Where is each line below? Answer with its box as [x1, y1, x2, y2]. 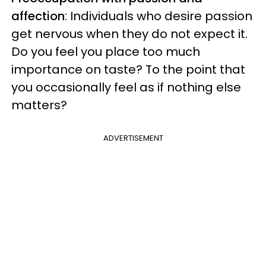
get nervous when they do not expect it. [11, 25, 248, 42]
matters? [11, 96, 67, 113]
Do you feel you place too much [11, 43, 200, 60]
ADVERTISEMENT [103, 132, 163, 144]
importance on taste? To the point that [11, 61, 245, 78]
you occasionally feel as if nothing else [11, 78, 241, 96]
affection [11, 7, 65, 24]
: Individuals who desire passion [65, 7, 252, 24]
